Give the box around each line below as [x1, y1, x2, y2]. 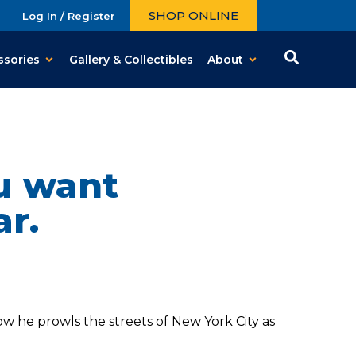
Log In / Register [22, 9, 115, 22]
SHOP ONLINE [149, 8, 238, 23]
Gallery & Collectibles [69, 52, 194, 67]
